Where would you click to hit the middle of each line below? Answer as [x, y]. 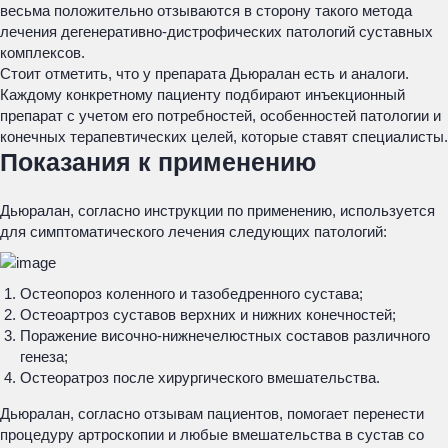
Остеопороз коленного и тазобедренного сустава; [191, 293]
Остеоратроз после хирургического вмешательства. [200, 377]
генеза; [44, 356]
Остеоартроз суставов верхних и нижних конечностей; [208, 314]
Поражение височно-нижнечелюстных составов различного [225, 335]
